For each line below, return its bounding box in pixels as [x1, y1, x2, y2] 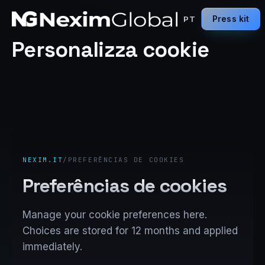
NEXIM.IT [22, 155, 63, 164]
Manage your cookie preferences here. [22, 208, 207, 221]
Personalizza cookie [12, 36, 209, 63]
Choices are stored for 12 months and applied [22, 224, 238, 237]
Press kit [212, 14, 250, 24]
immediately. [22, 240, 82, 253]
